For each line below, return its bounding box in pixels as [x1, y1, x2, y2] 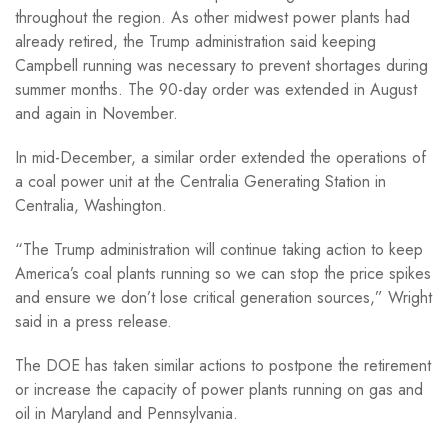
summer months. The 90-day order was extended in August [15, 77, 417, 101]
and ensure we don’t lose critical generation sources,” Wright [15, 285, 432, 309]
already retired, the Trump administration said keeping [15, 29, 376, 53]
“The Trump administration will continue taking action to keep [15, 237, 423, 261]
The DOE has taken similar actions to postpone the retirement [15, 353, 431, 377]
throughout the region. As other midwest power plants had [15, 5, 410, 29]
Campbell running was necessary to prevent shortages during [15, 53, 428, 77]
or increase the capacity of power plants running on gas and [15, 377, 423, 401]
